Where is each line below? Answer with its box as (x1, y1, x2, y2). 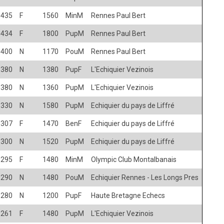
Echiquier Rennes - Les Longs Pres (91, 173, 198, 181)
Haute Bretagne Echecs (91, 191, 165, 199)
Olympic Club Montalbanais (91, 155, 176, 163)
